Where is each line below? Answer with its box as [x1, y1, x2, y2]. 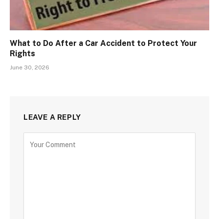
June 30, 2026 [10, 64, 49, 71]
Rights [10, 48, 35, 58]
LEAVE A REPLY [23, 112, 81, 121]
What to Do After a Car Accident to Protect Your [10, 38, 197, 48]
